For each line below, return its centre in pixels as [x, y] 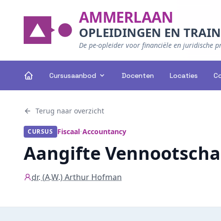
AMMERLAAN [126, 17]
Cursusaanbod [73, 75]
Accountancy [104, 131]
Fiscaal [68, 131]
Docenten [138, 75]
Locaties [184, 75]
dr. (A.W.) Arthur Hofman [77, 177]
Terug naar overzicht [70, 111]
